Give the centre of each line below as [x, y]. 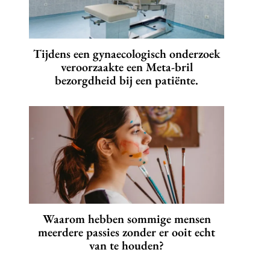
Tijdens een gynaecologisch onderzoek [127, 54]
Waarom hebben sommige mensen [127, 219]
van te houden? [127, 246]
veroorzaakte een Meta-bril [127, 67]
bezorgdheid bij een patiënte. [127, 80]
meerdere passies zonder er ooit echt [127, 232]
